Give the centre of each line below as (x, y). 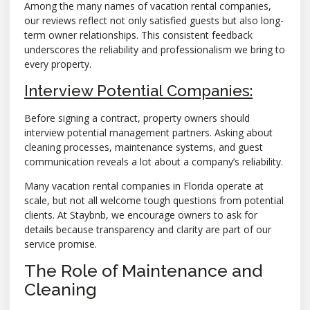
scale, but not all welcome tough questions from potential (154, 201)
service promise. (61, 244)
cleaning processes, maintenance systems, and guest (144, 147)
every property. (58, 64)
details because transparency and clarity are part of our (148, 230)
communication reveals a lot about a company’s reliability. (154, 161)
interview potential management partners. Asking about (148, 132)
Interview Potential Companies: (138, 90)
